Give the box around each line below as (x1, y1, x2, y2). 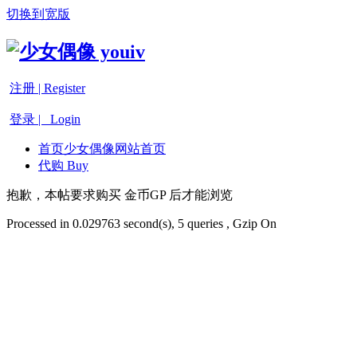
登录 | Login (10, 112, 80, 126)
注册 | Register (10, 80, 85, 95)
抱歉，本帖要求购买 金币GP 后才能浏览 (6, 187, 233, 202)
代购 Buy (38, 158, 88, 172)
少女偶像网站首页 (64, 141, 166, 155)
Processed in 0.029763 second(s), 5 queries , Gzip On (6, 216, 277, 230)
